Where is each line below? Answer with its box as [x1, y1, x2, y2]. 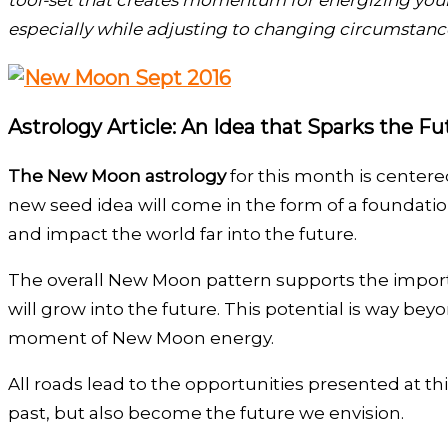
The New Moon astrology [8, 166, 226, 187]
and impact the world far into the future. [8, 224, 357, 245]
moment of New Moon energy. [8, 328, 274, 349]
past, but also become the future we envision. [8, 403, 404, 424]
